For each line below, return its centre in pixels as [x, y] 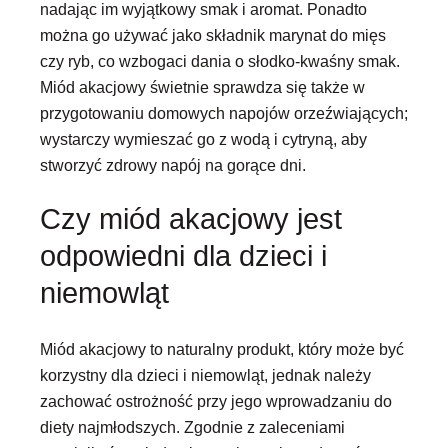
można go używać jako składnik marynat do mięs [213, 34]
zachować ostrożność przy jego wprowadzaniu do [216, 401]
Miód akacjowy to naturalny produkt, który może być [222, 349]
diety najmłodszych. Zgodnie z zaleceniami [192, 427]
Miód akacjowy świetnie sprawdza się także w [202, 86]
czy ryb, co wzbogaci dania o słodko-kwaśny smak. [220, 60]
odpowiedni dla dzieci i [183, 256]
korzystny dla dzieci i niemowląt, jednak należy [205, 375]
